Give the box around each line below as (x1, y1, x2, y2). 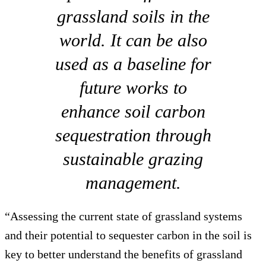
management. (85, 172, 181, 192)
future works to (79, 77, 187, 97)
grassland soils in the (56, 6, 210, 26)
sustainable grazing (63, 148, 203, 169)
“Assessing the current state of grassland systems (5, 209, 242, 223)
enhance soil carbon (61, 101, 205, 121)
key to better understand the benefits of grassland (5, 247, 242, 261)
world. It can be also (59, 30, 207, 50)
